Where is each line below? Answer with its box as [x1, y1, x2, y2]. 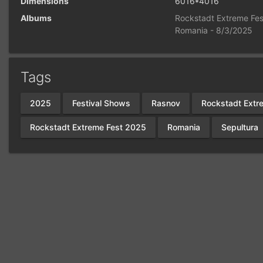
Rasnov [151, 98, 180, 109]
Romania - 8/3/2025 [175, 25, 253, 35]
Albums [21, 12, 52, 23]
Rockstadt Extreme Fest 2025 [30, 122, 146, 133]
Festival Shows [72, 98, 130, 109]
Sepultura [221, 122, 258, 133]
